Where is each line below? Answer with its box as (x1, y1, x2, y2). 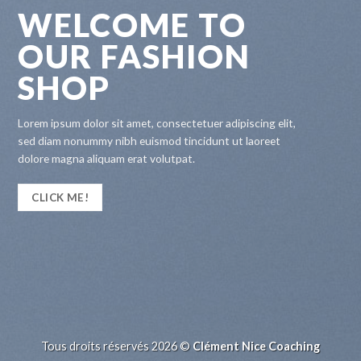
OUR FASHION (18, 37, 251, 75)
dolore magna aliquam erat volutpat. (18, 151, 196, 165)
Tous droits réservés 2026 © (41, 338, 193, 353)
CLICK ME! (31, 191, 89, 205)
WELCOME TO (18, 6, 247, 44)
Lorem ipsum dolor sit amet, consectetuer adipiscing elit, (18, 115, 297, 130)
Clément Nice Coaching (193, 338, 320, 353)
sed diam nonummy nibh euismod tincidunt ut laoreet (18, 133, 281, 147)
